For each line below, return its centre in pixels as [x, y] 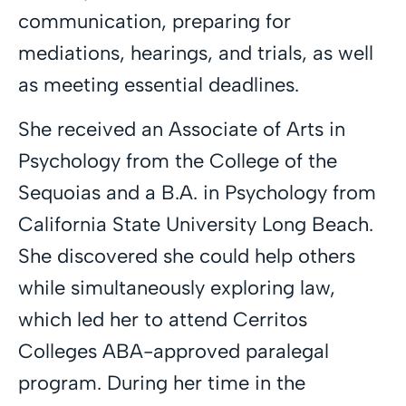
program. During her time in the [162, 383]
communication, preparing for [155, 21]
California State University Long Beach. [196, 224]
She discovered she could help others [187, 256]
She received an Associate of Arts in [182, 129]
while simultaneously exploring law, [177, 288]
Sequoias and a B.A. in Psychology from [197, 193]
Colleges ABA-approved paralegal [174, 351]
